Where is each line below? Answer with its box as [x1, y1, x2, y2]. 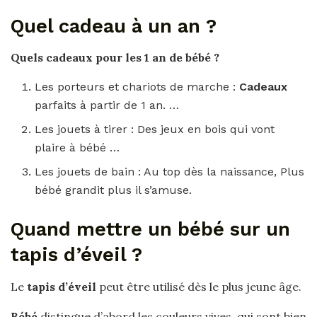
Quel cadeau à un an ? [11, 14, 217, 38]
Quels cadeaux [11, 50, 96, 65]
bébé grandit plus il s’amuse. [35, 183, 192, 197]
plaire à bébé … [35, 141, 120, 155]
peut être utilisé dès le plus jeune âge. [96, 279, 301, 294]
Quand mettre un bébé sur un [11, 218, 290, 241]
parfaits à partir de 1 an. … [35, 98, 180, 113]
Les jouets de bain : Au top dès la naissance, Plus [35, 165, 305, 179]
